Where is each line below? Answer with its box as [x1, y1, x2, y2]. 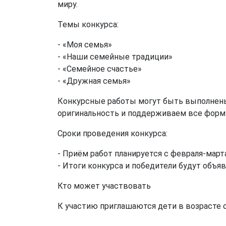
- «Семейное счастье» [58, 64, 146, 74]
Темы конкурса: [58, 20, 119, 29]
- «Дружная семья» [58, 76, 131, 86]
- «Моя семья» [58, 40, 116, 49]
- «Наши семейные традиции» [58, 52, 177, 62]
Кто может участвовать [58, 181, 151, 191]
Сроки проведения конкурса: [58, 129, 167, 138]
